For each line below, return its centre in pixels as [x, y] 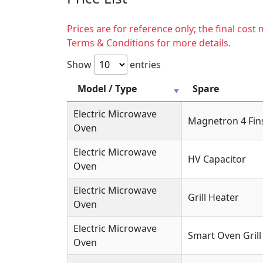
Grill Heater [213, 197]
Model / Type [107, 88]
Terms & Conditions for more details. [149, 43]
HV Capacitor [217, 159]
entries [144, 64]
